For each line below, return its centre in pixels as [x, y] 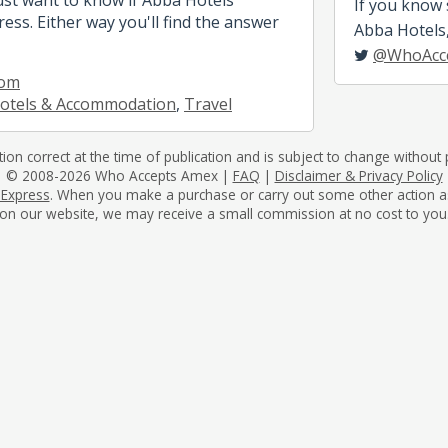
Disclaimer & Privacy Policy [358, 175]
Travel [208, 103]
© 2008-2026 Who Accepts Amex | [119, 175]
